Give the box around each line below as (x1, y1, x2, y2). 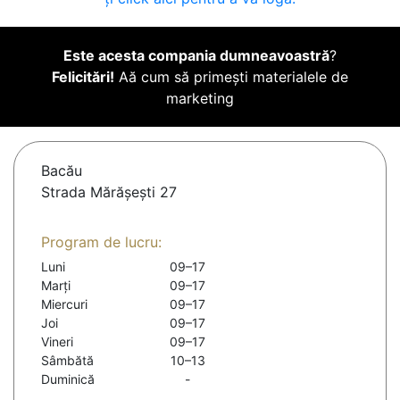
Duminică (41, 371, 95, 387)
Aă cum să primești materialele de (114, 68, 348, 87)
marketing (166, 89, 234, 108)
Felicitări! (52, 68, 114, 87)
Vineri (41, 334, 73, 350)
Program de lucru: (41, 233, 162, 252)
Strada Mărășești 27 (41, 183, 177, 202)
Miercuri (41, 296, 87, 312)
